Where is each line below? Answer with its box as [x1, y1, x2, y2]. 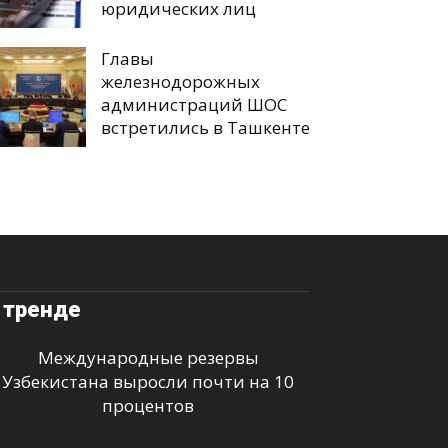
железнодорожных [101, 70, 260, 93]
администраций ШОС [101, 93, 287, 116]
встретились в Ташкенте [101, 116, 310, 139]
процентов [102, 394, 194, 417]
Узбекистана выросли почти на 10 [2, 370, 294, 393]
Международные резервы [37, 346, 259, 369]
